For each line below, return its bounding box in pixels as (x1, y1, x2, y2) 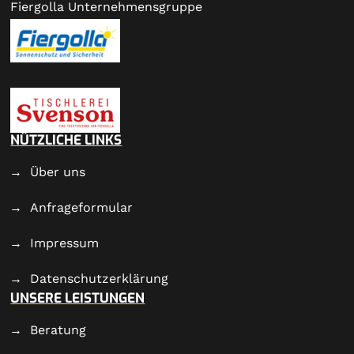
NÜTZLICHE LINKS (10, 130, 122, 149)
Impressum (30, 235, 100, 250)
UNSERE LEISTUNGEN (10, 288, 145, 307)
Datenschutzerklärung (30, 270, 169, 286)
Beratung (30, 322, 87, 337)
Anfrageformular (30, 199, 134, 215)
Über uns (30, 164, 86, 179)
